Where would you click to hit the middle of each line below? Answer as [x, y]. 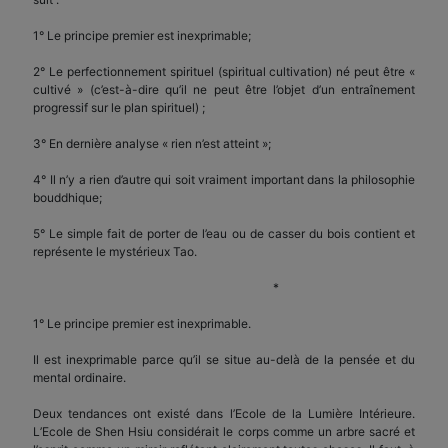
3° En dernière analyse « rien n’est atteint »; [152, 143]
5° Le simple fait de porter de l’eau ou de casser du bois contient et [224, 233]
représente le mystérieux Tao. [115, 251]
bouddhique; [67, 197]
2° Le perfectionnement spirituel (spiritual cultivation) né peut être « [224, 71]
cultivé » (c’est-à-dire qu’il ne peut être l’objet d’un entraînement [224, 89]
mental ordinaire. [79, 377]
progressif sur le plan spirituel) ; [119, 107]
